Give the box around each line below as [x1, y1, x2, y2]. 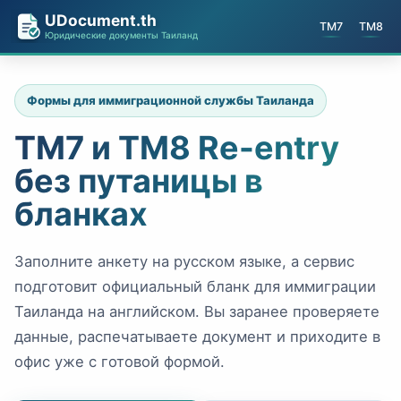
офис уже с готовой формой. [14, 353, 225, 371]
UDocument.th [45, 11, 157, 30]
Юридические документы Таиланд [45, 30, 198, 41]
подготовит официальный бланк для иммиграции [14, 277, 376, 296]
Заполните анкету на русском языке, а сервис [14, 252, 354, 271]
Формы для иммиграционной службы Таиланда [26, 92, 314, 107]
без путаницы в [14, 161, 263, 201]
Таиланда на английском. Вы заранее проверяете [14, 303, 380, 321]
